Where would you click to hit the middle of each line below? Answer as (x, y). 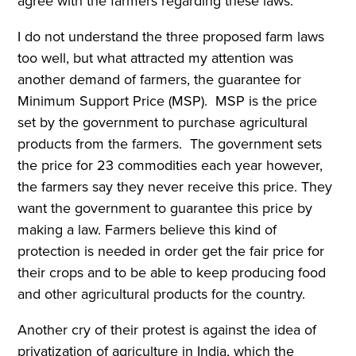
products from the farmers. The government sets (170, 143)
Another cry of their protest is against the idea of (167, 329)
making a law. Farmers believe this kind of (147, 229)
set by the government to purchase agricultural (163, 122)
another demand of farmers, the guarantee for (160, 79)
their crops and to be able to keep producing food (172, 272)
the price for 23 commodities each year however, (170, 165)
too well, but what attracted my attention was (156, 58)
